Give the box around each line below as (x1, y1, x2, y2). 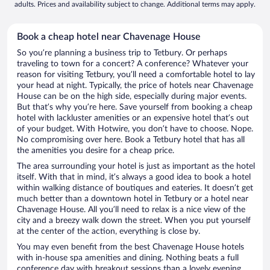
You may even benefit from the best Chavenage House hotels (17, 243, 244, 252)
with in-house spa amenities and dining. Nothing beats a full (17, 254, 239, 263)
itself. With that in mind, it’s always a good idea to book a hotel (17, 173, 251, 182)
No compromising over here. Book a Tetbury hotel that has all (17, 136, 245, 145)
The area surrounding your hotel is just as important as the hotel (17, 162, 255, 171)
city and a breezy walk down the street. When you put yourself (17, 216, 251, 225)
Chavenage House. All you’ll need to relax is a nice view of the (17, 206, 245, 215)
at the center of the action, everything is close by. (17, 227, 200, 236)
